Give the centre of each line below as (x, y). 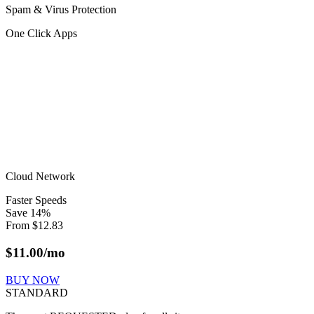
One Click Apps (41, 34)
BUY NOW (33, 280)
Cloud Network (40, 177)
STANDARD (37, 292)
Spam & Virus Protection (61, 10)
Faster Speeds (36, 200)
